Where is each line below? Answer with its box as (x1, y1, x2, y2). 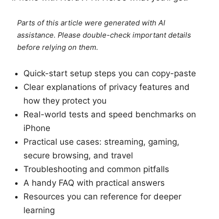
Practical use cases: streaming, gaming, (23, 137, 179, 147)
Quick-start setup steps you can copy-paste (23, 68, 196, 79)
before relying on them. (17, 43, 99, 52)
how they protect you (23, 96, 107, 106)
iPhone (23, 123, 50, 133)
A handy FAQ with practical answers (23, 178, 165, 188)
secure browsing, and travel (23, 151, 133, 161)
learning (23, 205, 55, 216)
